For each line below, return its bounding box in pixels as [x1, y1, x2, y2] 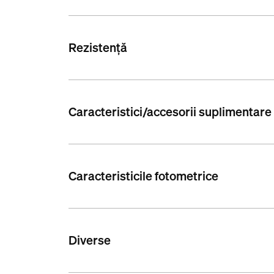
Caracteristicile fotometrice [68, 168, 219, 185]
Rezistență [68, 39, 128, 56]
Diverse [68, 232, 111, 249]
